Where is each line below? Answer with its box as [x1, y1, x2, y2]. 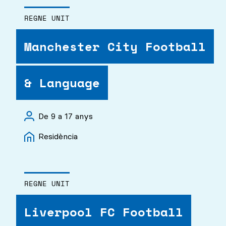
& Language [24, 74, 100, 92]
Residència [38, 131, 78, 142]
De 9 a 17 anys [38, 111, 93, 122]
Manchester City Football [24, 37, 206, 56]
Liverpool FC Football [24, 202, 183, 221]
